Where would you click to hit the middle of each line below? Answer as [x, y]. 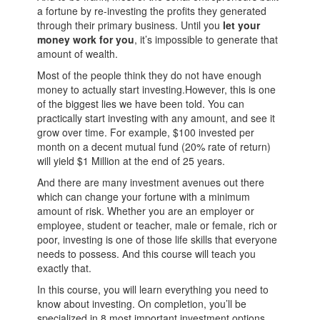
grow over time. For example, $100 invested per [146, 132]
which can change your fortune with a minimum [144, 196]
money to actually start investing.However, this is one [157, 89]
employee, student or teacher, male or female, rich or [157, 225]
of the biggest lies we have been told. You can [141, 104]
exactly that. [65, 268]
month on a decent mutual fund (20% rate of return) [154, 146]
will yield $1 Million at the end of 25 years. [131, 161]
